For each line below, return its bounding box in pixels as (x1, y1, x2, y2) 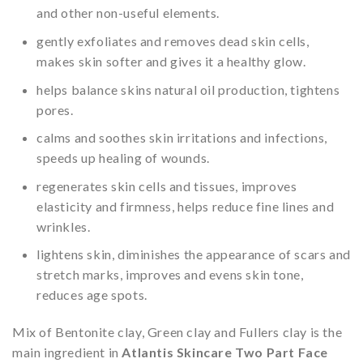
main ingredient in (12, 344, 122, 361)
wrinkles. (36, 218, 91, 234)
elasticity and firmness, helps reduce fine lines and (36, 198, 335, 214)
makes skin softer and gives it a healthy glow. (36, 53, 306, 69)
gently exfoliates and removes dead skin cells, (36, 32, 310, 49)
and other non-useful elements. (36, 5, 220, 21)
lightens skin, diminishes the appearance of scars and (36, 246, 351, 263)
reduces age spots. (36, 287, 147, 303)
